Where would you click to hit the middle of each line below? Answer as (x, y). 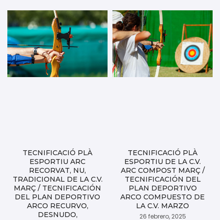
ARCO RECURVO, (57, 206)
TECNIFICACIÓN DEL (163, 179)
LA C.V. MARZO (163, 206)
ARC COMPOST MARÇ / (163, 170)
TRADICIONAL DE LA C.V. (57, 179)
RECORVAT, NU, (57, 170)
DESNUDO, (57, 214)
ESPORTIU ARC (57, 161)
